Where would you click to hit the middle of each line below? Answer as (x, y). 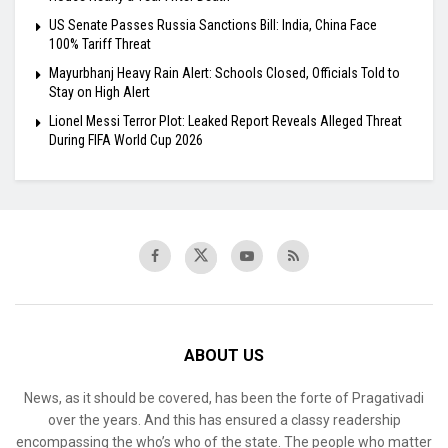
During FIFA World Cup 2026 (126, 139)
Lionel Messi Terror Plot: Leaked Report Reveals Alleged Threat (225, 120)
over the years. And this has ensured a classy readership (224, 419)
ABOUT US (224, 355)
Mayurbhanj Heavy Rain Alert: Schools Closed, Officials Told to (224, 72)
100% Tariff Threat (100, 43)
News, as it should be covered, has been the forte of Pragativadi (224, 397)
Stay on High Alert (99, 91)
